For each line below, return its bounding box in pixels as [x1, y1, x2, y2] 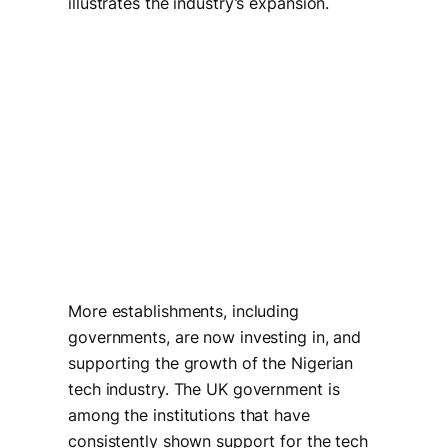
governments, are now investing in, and [68, 327, 362, 348]
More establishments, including [68, 301, 299, 322]
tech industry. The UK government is [68, 379, 340, 400]
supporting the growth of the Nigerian [68, 353, 354, 374]
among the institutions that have [68, 405, 310, 426]
